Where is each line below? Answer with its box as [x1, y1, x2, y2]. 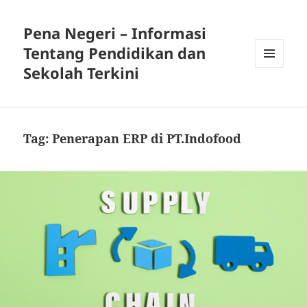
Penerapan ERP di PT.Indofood [52, 130, 242, 147]
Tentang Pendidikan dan [23, 42, 206, 64]
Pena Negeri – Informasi [23, 23, 207, 44]
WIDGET [255, 90, 289, 102]
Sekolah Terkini [23, 62, 140, 84]
